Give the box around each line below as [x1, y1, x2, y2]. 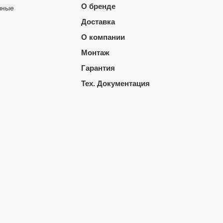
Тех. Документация [81, 79, 150, 88]
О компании [81, 33, 125, 42]
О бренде [81, 2, 115, 11]
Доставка [81, 17, 115, 26]
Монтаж [81, 48, 110, 57]
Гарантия [81, 64, 115, 73]
